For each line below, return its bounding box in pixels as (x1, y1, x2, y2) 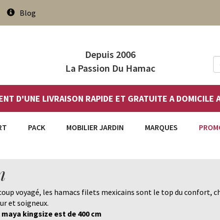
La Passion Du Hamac (65, 62, 155, 74)
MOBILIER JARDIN (66, 122, 124, 132)
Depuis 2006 (84, 48, 136, 60)
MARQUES (145, 122, 178, 132)
